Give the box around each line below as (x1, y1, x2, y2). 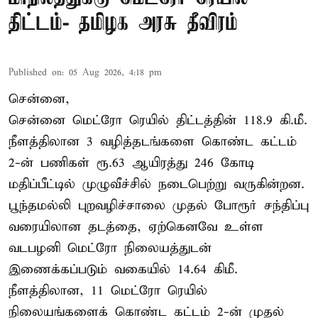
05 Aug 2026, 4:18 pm (69, 66, 162, 79)
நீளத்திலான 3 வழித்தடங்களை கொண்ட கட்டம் (9, 133, 297, 150)
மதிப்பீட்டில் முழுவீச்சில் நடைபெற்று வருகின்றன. (9, 175, 305, 192)
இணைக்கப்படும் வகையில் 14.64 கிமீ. (9, 261, 238, 278)
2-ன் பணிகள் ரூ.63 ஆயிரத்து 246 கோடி (9, 154, 254, 171)
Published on (9, 66, 62, 79)
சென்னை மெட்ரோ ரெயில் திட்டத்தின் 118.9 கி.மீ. (9, 111, 307, 128)
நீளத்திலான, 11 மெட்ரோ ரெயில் (9, 282, 207, 299)
